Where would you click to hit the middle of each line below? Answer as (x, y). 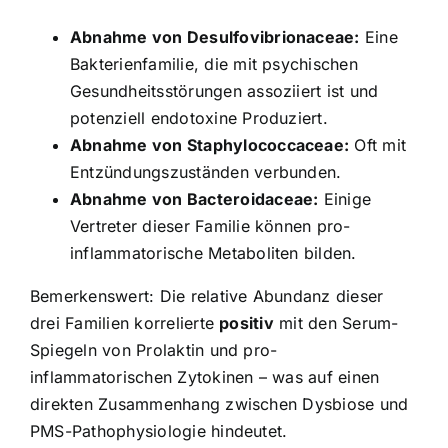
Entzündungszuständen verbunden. (206, 171)
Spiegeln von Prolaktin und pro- (154, 349)
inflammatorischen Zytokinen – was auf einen (205, 376)
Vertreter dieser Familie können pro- (210, 225)
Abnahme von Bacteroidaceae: (194, 198)
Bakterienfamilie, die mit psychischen (214, 63)
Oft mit (378, 144)
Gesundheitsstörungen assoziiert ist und (224, 90)
